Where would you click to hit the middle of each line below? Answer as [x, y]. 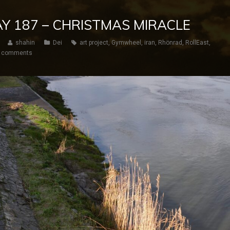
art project [94, 43]
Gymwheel [126, 43]
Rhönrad [170, 43]
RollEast [197, 43]
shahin [25, 43]
